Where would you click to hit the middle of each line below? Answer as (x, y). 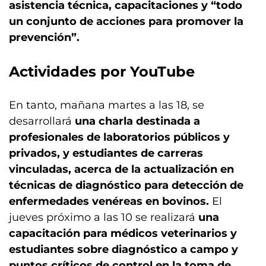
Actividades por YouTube (102, 72)
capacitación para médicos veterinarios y (123, 233)
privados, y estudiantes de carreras (106, 153)
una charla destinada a (137, 121)
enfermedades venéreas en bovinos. (109, 201)
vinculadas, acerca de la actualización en (121, 169)
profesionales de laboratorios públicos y (119, 137)
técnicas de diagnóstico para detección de (126, 185)
